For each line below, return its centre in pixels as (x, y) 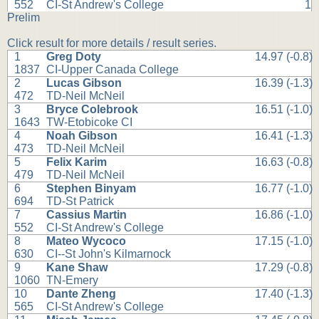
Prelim (23, 18)
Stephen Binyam (91, 189)
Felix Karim (77, 162)
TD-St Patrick (80, 202)
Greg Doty (74, 57)
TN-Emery (73, 281)
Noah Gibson (82, 136)
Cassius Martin (87, 215)
